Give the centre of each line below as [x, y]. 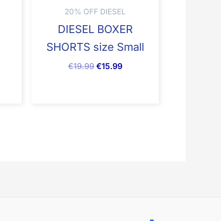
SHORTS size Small [95, 47]
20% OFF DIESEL [95, 11]
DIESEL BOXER [95, 29]
